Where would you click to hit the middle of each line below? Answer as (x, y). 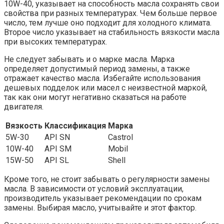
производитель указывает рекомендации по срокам (103, 198)
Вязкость (24, 125)
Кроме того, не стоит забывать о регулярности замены (107, 179)
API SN (57, 137)
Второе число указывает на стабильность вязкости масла (112, 32)
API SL (57, 160)
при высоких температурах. (55, 41)
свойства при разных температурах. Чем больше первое (110, 13)
